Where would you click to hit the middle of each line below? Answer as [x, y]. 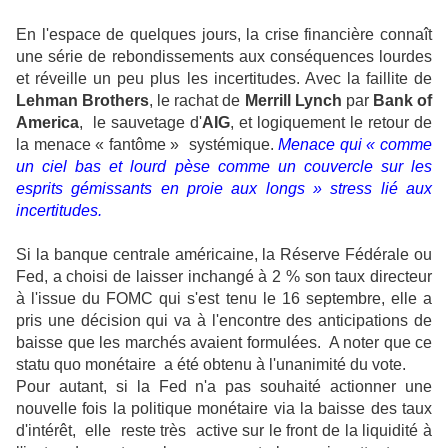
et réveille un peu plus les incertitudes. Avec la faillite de [224, 78]
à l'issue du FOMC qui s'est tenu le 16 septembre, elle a [224, 298]
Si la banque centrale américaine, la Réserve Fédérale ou [224, 254]
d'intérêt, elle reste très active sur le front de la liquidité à [224, 430]
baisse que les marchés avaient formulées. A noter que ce [224, 342]
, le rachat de [197, 100]
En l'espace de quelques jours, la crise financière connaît [224, 34]
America [47, 122]
